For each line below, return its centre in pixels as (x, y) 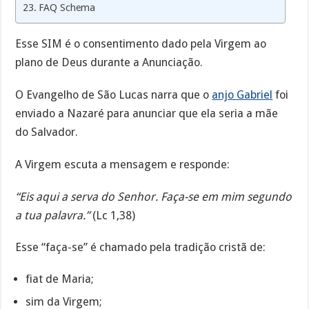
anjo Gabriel (242, 95)
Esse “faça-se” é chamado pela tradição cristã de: (141, 248)
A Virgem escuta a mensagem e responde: (123, 164)
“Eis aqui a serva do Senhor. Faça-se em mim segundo (154, 197)
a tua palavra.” (53, 215)
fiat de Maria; (60, 279)
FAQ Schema (67, 8)
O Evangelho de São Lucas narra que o (114, 95)
